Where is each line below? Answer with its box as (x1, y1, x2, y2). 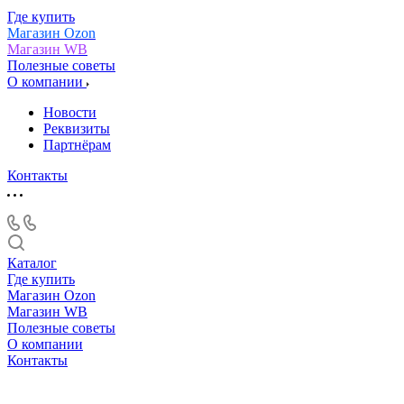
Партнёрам (43, 136, 111, 152)
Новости (43, 104, 96, 120)
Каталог (7, 254, 57, 271)
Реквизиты (43, 120, 110, 136)
